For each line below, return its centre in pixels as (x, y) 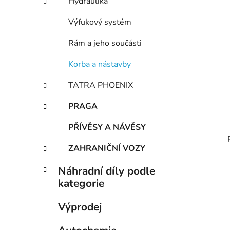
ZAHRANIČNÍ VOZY (107, 149)
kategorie (81, 184)
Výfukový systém (100, 22)
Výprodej (80, 207)
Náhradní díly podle (107, 171)
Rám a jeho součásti (105, 43)
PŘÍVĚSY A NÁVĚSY (107, 128)
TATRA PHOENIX (101, 85)
